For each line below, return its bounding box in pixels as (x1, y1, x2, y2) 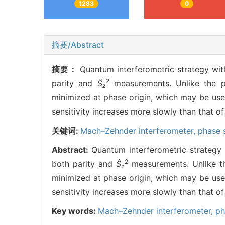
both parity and (52, 159, 116, 169)
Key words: (52, 206, 98, 216)
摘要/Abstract (52, 40, 104, 50)
